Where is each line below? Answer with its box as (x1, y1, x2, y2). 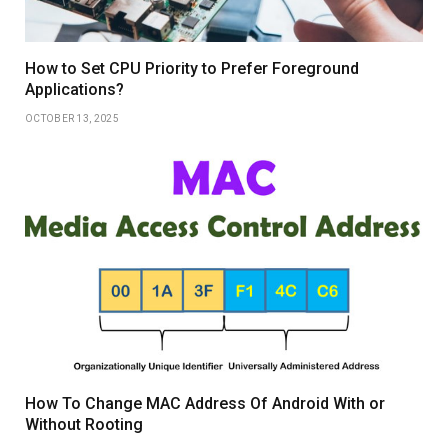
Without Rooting (25, 414, 143, 434)
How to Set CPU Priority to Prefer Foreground (25, 59, 359, 79)
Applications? (25, 80, 124, 100)
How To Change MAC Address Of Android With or (25, 393, 385, 413)
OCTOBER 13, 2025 (25, 113, 119, 125)
